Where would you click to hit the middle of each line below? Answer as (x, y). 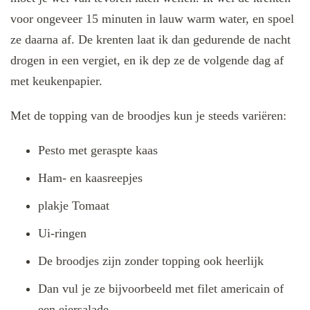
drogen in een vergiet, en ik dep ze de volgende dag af (147, 60)
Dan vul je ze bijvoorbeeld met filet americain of (161, 288)
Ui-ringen (62, 233)
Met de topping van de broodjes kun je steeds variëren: (148, 115)
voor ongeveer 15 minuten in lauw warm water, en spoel (152, 18)
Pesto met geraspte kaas (98, 150)
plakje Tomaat (74, 205)
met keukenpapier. (56, 81)
